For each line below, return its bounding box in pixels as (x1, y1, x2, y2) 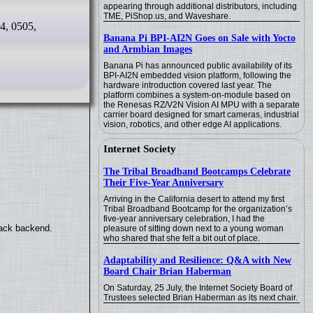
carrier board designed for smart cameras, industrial (103, 110, 299, 119)
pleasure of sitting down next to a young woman (103, 224, 284, 233)
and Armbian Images (103, 44, 192, 54)
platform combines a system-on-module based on (103, 90, 291, 100)
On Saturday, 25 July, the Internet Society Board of (103, 283, 292, 293)
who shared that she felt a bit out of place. (103, 233, 260, 243)
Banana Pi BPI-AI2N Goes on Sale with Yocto (103, 33, 296, 43)
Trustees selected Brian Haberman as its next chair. (103, 293, 298, 303)
